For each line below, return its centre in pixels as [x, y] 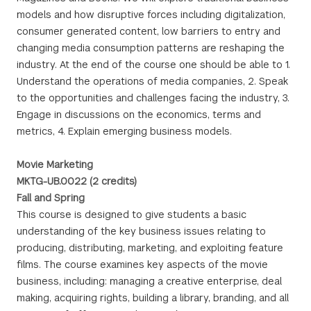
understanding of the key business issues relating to [141, 231]
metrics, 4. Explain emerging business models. [124, 131]
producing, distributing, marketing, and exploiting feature [150, 248]
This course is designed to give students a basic [132, 215]
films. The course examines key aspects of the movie [142, 264]
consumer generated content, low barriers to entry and [149, 31]
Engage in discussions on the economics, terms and [139, 115]
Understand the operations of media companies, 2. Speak [152, 81]
